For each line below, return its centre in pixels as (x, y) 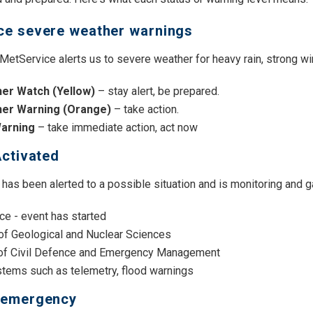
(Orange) (89, 110)
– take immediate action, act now (117, 128)
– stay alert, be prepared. (158, 92)
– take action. (147, 110)
